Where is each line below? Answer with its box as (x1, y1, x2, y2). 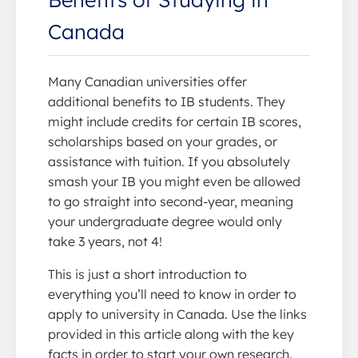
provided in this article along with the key (48, 326, 294, 342)
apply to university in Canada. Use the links (48, 306, 307, 322)
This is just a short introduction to (48, 266, 247, 282)
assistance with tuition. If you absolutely (48, 153, 290, 169)
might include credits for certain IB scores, (48, 113, 301, 129)
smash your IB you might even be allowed (48, 173, 300, 189)
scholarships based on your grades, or (48, 133, 277, 149)
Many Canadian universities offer (48, 74, 247, 89)
